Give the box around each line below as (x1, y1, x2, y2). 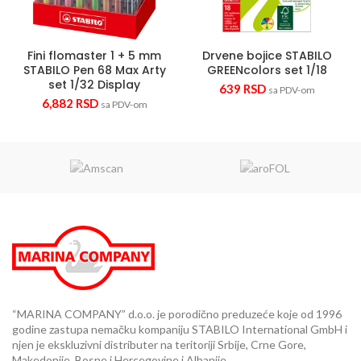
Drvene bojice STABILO (201, 48, 332, 64)
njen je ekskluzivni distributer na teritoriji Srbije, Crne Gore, (12, 337, 306, 351)
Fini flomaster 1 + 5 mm (27, 48, 161, 64)
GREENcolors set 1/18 (206, 62, 327, 79)
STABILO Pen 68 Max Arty (23, 62, 166, 79)
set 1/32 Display (48, 77, 140, 93)
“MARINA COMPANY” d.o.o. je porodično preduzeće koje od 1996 (12, 306, 342, 321)
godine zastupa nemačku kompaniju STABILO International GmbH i (12, 322, 347, 336)
